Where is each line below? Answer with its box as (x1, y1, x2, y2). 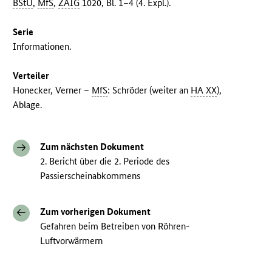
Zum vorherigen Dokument (40, 206, 151, 218)
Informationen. (13, 41, 72, 53)
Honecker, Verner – (13, 84, 92, 97)
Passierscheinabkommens (40, 170, 141, 182)
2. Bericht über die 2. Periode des (40, 155, 170, 168)
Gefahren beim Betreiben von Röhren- (40, 220, 190, 233)
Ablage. (13, 99, 42, 111)
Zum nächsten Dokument (40, 141, 144, 153)
